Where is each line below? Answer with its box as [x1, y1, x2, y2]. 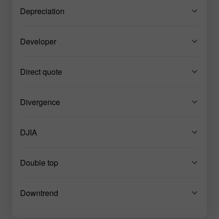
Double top [20, 156, 58, 168]
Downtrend [20, 187, 58, 198]
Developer [20, 35, 56, 47]
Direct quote [20, 66, 62, 77]
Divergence [20, 96, 60, 108]
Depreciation [20, 5, 65, 17]
